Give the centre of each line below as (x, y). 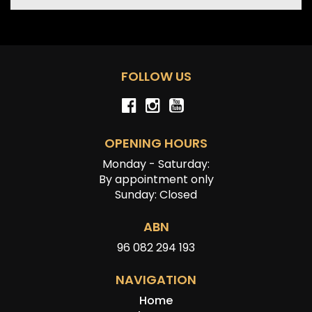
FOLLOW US (156, 76)
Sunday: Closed (156, 194)
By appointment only (156, 179)
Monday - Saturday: (156, 164)
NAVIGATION (156, 279)
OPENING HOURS (156, 143)
